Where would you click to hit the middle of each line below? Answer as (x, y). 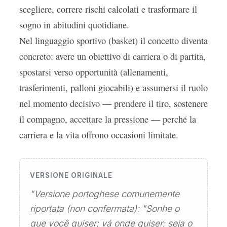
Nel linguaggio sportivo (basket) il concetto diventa (113, 41)
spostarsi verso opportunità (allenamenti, (94, 72)
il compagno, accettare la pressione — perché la (108, 119)
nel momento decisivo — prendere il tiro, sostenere (113, 103)
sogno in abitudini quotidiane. (74, 25)
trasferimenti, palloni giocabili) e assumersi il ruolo (113, 88)
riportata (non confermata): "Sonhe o (105, 209)
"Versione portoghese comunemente (105, 194)
